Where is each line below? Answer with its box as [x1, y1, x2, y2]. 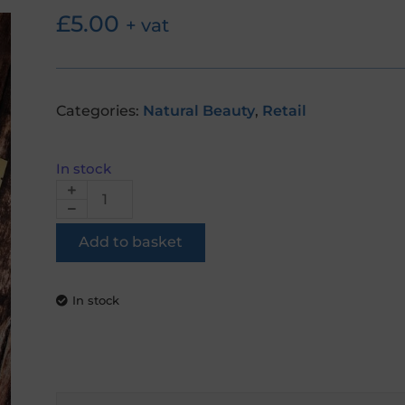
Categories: [56, 101, 143, 119]
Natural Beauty [143, 101, 255, 119]
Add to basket [79, 233, 183, 251]
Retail [262, 101, 306, 119]
